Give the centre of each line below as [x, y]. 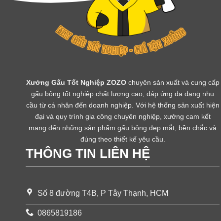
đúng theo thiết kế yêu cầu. [123, 139]
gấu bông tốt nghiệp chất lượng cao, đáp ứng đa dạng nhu [123, 93]
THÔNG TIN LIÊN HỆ [88, 154]
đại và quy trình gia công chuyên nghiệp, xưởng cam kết [123, 116]
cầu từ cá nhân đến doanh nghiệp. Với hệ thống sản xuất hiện [123, 105]
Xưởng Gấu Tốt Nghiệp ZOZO [76, 82]
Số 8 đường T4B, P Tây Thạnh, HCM [103, 193]
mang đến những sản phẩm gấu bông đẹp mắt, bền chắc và [123, 128]
